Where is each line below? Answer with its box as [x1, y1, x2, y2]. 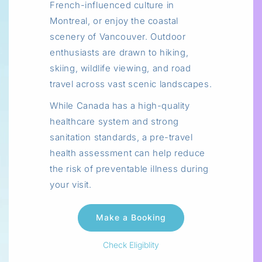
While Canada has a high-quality [50, 99, 190, 111]
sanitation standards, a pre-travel [50, 131, 193, 143]
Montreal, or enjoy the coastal [50, 15, 179, 26]
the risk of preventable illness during [50, 163, 209, 174]
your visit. [50, 178, 92, 190]
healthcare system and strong [50, 115, 179, 127]
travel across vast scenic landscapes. [50, 78, 212, 89]
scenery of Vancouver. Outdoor [50, 30, 186, 42]
